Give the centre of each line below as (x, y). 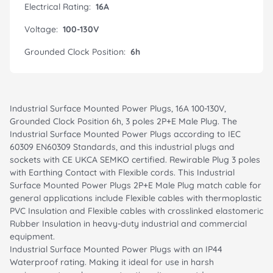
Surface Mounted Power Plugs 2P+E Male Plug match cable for (136, 185)
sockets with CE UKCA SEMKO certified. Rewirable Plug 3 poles (135, 159)
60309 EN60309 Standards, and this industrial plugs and (122, 147)
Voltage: (41, 29)
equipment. (32, 236)
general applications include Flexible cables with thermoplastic (136, 198)
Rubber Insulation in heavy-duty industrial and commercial (128, 223)
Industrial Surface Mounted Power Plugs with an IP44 (116, 249)
